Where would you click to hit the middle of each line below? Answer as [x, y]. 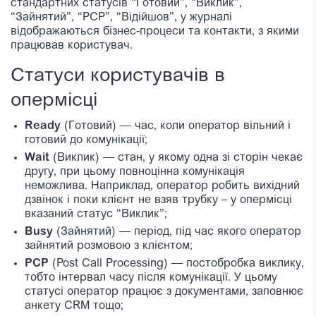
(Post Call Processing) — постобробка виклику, [176, 264]
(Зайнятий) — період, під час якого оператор [177, 232]
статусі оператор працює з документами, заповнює [164, 292]
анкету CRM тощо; [74, 306]
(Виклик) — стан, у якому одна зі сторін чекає [176, 158]
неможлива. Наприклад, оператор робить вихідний [162, 187]
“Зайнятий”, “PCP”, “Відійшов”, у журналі [121, 18]
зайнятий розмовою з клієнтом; [109, 247]
